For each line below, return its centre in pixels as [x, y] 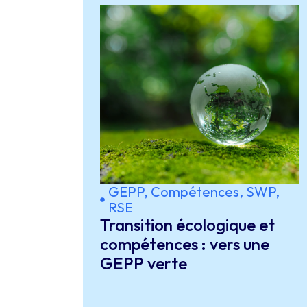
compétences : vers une [184, 244]
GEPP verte [143, 263]
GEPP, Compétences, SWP [192, 192]
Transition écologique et [187, 225]
